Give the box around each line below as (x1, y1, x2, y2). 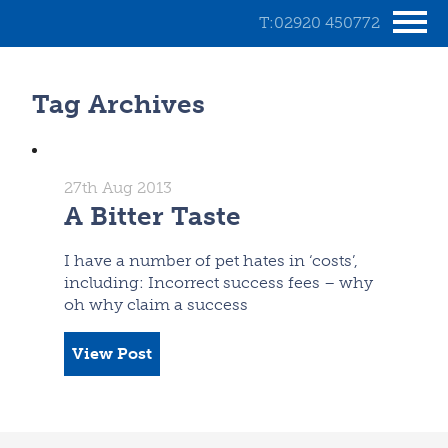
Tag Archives (32, 89, 205, 121)
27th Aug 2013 (64, 178, 172, 198)
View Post (72, 344, 152, 364)
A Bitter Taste (64, 201, 241, 233)
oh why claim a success (64, 295, 248, 315)
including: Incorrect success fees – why (64, 273, 373, 293)
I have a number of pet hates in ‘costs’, (64, 251, 358, 271)
